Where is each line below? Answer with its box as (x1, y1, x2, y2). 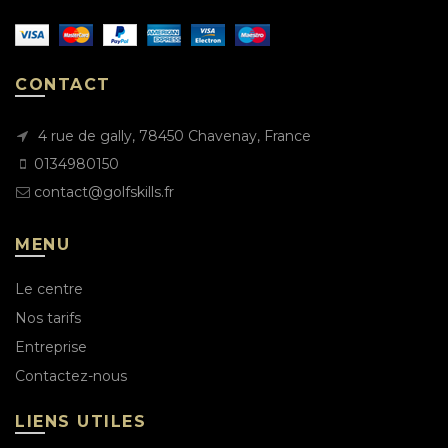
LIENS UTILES (15, 412, 146, 432)
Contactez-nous (15, 367, 127, 386)
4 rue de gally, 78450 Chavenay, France (34, 127, 311, 146)
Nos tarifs (15, 309, 81, 328)
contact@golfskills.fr (34, 183, 174, 202)
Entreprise (15, 338, 87, 357)
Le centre (15, 280, 83, 299)
